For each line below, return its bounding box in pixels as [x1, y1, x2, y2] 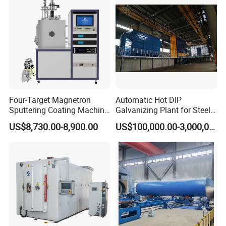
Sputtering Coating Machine [9, 104, 109, 116]
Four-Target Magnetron [9, 94, 91, 105]
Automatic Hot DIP [115, 94, 182, 105]
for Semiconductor [9, 114, 76, 126]
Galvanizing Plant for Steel [115, 104, 210, 116]
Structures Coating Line [115, 114, 199, 126]
